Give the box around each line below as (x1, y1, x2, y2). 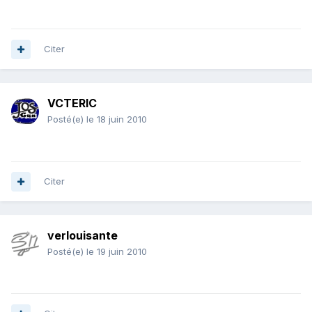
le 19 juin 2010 (86, 246, 147, 258)
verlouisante (47, 228, 118, 243)
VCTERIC (47, 96, 97, 111)
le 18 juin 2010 (86, 114, 147, 125)
